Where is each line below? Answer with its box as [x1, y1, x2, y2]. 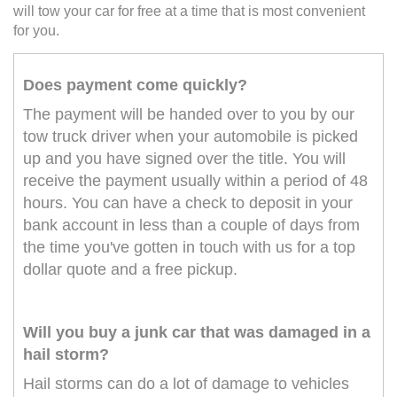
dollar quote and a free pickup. [23, 261, 237, 279]
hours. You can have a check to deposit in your [23, 194, 353, 213]
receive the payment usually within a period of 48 [23, 172, 368, 191]
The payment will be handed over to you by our [23, 105, 354, 124]
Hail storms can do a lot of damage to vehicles [23, 375, 349, 393]
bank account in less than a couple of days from [23, 216, 360, 235]
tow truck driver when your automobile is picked [23, 128, 358, 146]
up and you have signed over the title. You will [23, 150, 346, 168]
